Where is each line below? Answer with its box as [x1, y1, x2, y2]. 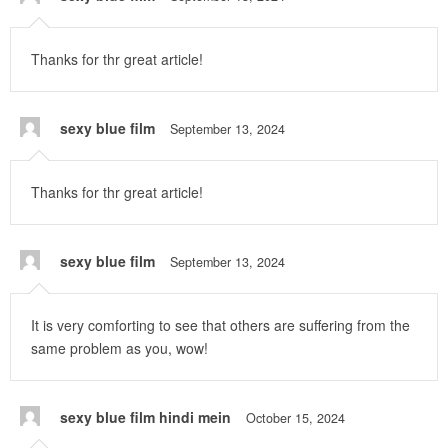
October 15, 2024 [246, 409, 345, 428]
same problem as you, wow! [31, 338, 208, 359]
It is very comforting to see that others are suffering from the [31, 315, 410, 336]
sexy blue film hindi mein [60, 407, 231, 428]
